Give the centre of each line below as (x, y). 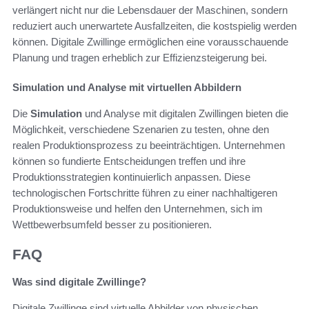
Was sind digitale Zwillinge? (79, 282)
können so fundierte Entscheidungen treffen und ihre (129, 161)
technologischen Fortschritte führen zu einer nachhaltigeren (145, 192)
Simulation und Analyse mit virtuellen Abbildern (127, 87)
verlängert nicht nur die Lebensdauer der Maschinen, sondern (150, 10)
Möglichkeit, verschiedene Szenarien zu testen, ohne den (141, 129)
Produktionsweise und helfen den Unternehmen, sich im (138, 208)
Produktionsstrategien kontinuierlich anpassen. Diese (131, 177)
